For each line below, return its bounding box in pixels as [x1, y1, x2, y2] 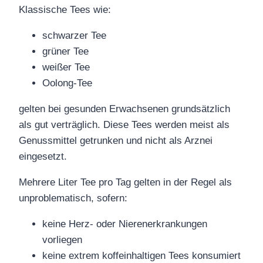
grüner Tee [42, 45, 89, 57]
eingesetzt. [19, 150, 67, 162]
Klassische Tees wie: [19, 4, 111, 15]
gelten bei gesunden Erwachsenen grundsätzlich [19, 103, 230, 114]
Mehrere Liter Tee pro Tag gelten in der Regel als [19, 176, 232, 188]
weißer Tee [42, 61, 90, 73]
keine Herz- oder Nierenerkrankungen [42, 218, 207, 230]
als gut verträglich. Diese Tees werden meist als [19, 119, 230, 130]
